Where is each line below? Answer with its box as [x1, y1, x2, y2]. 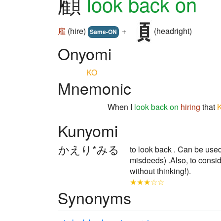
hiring [181, 101, 200, 112]
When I [108, 101, 134, 112]
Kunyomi [58, 119, 118, 142]
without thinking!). [130, 165, 191, 177]
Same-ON [90, 27, 117, 37]
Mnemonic [58, 76, 131, 99]
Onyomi [58, 42, 111, 65]
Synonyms [58, 186, 131, 209]
